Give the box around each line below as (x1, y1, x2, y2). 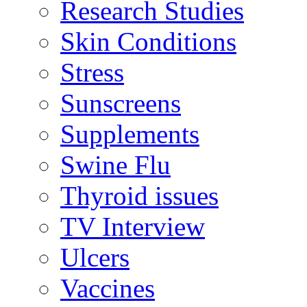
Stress (60, 58, 124, 88)
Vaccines (60, 273, 155, 304)
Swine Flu (60, 150, 171, 180)
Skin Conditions (60, 27, 236, 57)
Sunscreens (60, 88, 181, 119)
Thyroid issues (60, 181, 219, 211)
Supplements (60, 119, 199, 149)
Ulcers (60, 243, 130, 273)
